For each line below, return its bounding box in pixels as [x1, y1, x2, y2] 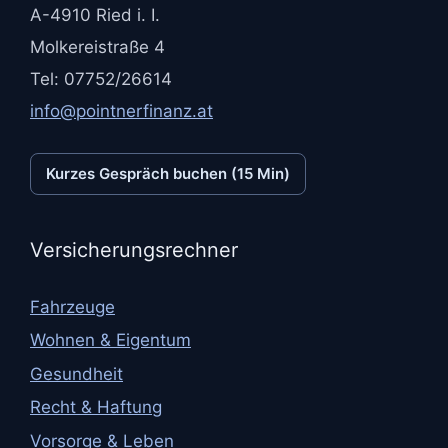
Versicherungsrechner [30, 237, 238, 262]
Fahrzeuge [30, 296, 115, 317]
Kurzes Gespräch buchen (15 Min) [46, 163, 290, 183]
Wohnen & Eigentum [30, 330, 191, 351]
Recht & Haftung [30, 397, 162, 418]
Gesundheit [30, 363, 123, 384]
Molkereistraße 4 [30, 37, 165, 58]
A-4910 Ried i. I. [30, 5, 160, 26]
